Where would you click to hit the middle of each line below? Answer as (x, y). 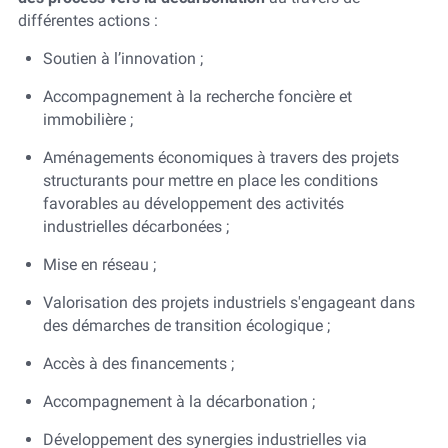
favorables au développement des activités (193, 203)
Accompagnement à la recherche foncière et (197, 96)
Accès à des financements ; (138, 363)
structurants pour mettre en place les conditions (210, 180)
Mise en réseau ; (99, 264)
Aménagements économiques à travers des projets (220, 157)
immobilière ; (87, 119)
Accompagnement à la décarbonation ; (178, 401)
